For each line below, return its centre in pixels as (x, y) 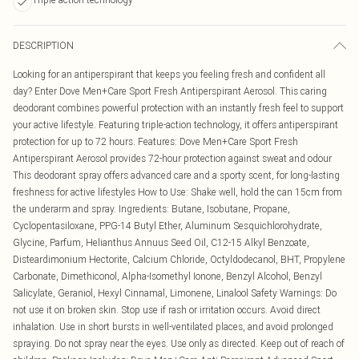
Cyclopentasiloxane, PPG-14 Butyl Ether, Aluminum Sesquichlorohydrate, (167, 226)
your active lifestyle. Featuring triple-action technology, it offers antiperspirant (175, 125)
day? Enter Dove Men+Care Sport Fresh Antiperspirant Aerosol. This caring (170, 91)
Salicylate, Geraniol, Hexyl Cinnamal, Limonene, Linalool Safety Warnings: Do (175, 293)
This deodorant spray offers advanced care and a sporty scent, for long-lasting (176, 175)
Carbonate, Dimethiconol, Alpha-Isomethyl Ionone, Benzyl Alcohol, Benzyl (167, 276)
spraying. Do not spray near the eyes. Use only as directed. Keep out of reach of (179, 343)
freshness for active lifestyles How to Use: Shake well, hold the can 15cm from (177, 192)
